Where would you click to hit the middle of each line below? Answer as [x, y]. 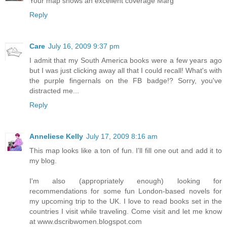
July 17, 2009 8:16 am [122, 136]
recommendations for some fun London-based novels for [126, 191]
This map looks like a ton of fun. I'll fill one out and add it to [126, 150]
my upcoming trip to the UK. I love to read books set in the [126, 201]
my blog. [43, 160]
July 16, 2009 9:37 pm [84, 46]
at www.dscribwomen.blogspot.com [86, 221]
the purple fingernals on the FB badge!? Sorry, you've [126, 80]
